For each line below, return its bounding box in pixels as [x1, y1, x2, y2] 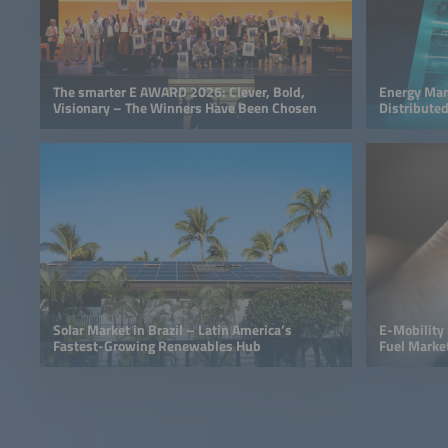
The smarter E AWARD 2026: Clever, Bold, [52, 80, 305, 103]
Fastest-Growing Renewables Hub [52, 334, 261, 357]
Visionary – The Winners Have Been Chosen [52, 96, 317, 119]
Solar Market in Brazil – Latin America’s [52, 318, 292, 341]
